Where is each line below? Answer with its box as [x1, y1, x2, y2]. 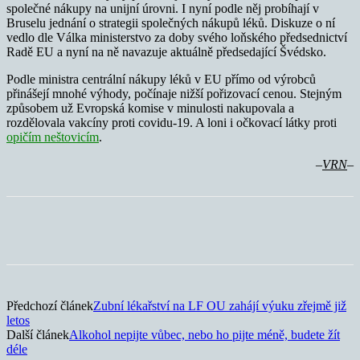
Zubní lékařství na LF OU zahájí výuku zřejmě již [93, 299, 346, 313]
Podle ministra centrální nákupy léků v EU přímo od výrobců [6, 72, 316, 87]
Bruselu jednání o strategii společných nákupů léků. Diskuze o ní [6, 16, 335, 31]
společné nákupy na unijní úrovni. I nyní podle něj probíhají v [6, 2, 319, 16]
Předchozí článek [6, 299, 93, 313]
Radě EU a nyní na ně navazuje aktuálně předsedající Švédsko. [6, 45, 326, 59]
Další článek [6, 328, 69, 342]
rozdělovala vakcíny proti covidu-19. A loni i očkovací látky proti [6, 116, 337, 130]
